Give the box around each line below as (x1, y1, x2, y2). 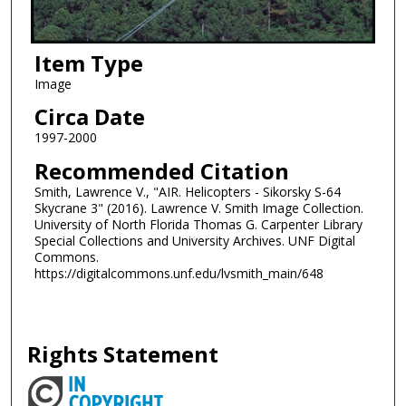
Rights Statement (27, 338, 219, 369)
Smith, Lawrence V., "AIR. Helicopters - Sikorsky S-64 (34, 183, 341, 201)
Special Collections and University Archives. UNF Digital (34, 232, 355, 250)
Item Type (34, 47, 143, 78)
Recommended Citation (34, 156, 289, 187)
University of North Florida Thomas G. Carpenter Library (34, 216, 362, 234)
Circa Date (34, 101, 145, 132)
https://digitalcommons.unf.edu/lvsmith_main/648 (34, 265, 324, 283)
